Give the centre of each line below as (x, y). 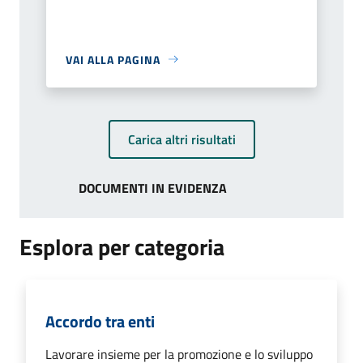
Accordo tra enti (100, 321)
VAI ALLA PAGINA (113, 59)
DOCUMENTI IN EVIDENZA (153, 188)
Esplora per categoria (122, 246)
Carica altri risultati (181, 139)
